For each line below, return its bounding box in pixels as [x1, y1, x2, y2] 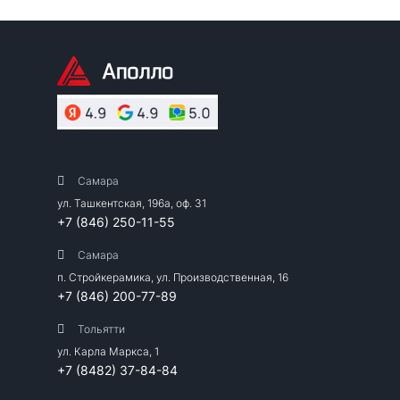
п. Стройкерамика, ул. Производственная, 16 [57, 271, 288, 285]
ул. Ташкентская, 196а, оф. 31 [57, 196, 206, 211]
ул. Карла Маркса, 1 [57, 345, 159, 359]
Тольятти [77, 322, 125, 337]
